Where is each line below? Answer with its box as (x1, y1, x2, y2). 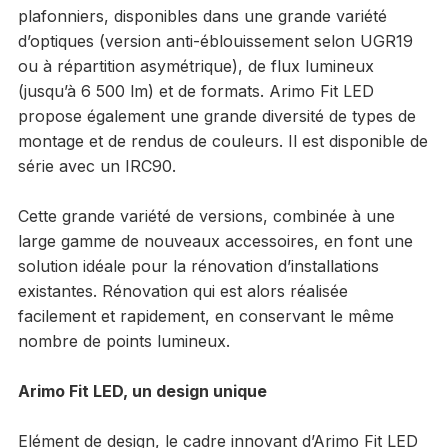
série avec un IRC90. (17, 155, 176, 176)
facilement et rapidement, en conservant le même (17, 305, 394, 326)
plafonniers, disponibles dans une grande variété (17, 5, 387, 26)
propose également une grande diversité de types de (17, 105, 416, 126)
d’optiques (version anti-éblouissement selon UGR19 (17, 30, 413, 51)
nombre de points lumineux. (17, 330, 230, 351)
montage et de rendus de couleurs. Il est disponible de (17, 130, 428, 151)
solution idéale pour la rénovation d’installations (17, 255, 379, 276)
